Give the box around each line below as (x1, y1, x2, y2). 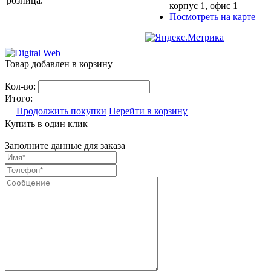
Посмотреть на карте (169, 11, 255, 22)
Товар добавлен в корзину (5, 58, 113, 69)
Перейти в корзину (109, 105, 188, 116)
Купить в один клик (5, 118, 88, 129)
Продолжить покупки (16, 105, 106, 116)
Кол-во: (5, 80, 38, 91)
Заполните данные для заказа (5, 140, 125, 151)
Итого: (5, 93, 33, 103)
